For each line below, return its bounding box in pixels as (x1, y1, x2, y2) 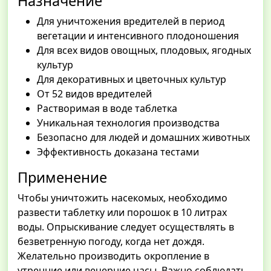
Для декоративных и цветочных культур (37, 73, 226, 87)
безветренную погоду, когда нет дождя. (18, 235, 204, 249)
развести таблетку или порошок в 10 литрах (18, 206, 227, 220)
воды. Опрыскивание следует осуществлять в (18, 220, 234, 234)
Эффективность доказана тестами (37, 145, 199, 159)
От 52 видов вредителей (37, 87, 152, 101)
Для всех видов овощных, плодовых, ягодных (37, 44, 251, 57)
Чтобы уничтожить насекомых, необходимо (18, 191, 227, 205)
